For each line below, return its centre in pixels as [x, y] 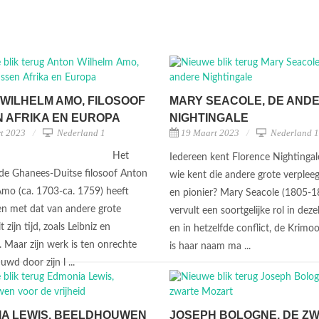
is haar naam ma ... [211, 246]
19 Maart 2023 [210, 133]
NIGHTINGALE [209, 118]
